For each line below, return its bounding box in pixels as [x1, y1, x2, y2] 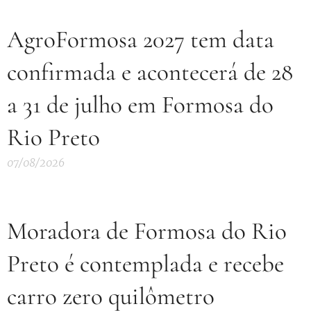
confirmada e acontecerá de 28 [7, 58, 293, 87]
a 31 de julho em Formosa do [7, 90, 274, 120]
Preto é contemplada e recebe [7, 249, 284, 279]
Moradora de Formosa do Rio [7, 217, 287, 246]
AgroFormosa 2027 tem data [7, 25, 274, 55]
